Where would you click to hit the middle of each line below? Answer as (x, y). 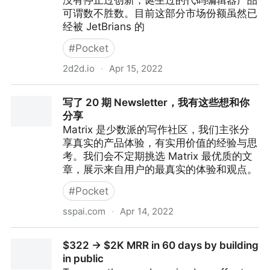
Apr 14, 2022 (147, 211)
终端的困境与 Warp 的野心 (72, 92)
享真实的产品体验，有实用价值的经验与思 (160, 143)
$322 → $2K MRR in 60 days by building (161, 245)
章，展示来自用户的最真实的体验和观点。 (160, 169)
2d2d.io (79, 68)
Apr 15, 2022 (136, 68)
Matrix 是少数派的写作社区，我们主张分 (156, 130)
